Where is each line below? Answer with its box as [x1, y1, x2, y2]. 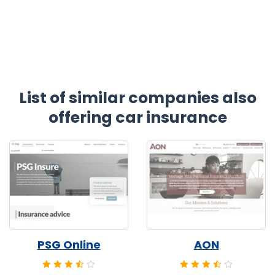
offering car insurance [48, 106, 227, 128]
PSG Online [37, 236, 101, 252]
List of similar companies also [18, 87, 257, 109]
